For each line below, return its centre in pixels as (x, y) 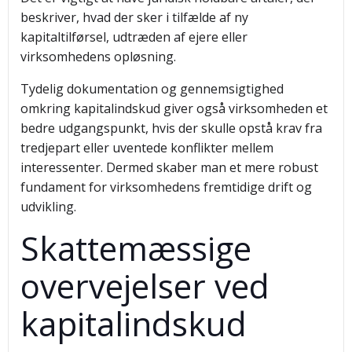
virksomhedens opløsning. (98, 57)
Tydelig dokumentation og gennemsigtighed (152, 89)
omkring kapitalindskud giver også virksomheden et (174, 108)
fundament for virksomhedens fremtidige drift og (166, 187)
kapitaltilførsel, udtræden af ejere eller (134, 37)
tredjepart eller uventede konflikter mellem (147, 148)
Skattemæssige (136, 248)
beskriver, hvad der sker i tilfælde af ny (134, 17)
